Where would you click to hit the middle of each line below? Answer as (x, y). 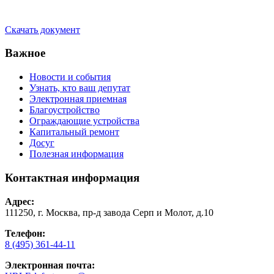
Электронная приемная (78, 99)
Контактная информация (72, 177)
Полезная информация (76, 154)
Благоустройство (65, 110)
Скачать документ (43, 29)
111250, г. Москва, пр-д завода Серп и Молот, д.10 (109, 212)
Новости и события (70, 77)
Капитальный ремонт (74, 132)
